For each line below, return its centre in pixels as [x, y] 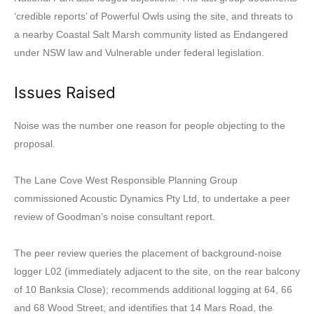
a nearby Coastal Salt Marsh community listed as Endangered [151, 35]
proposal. [35, 144]
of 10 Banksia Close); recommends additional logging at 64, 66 [153, 290]
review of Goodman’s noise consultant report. [115, 217]
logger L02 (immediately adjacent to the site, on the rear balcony [157, 272]
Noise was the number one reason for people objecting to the [150, 126]
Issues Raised [65, 93]
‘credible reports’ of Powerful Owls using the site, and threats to [153, 16]
